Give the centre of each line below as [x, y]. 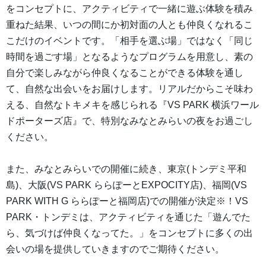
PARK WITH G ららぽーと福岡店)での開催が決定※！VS [127, 201]
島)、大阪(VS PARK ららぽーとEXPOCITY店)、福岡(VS [126, 185]
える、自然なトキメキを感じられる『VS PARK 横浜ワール [132, 105]
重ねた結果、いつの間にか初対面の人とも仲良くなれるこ [129, 25]
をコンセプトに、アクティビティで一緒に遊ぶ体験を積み [129, 9]
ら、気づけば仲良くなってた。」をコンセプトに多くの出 [129, 233]
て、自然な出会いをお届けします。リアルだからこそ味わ [129, 89]
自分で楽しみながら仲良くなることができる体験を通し [125, 73]
